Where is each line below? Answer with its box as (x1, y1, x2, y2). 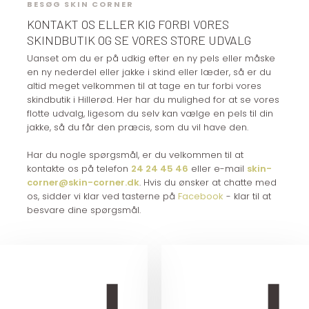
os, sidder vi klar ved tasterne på (26, 190, 178, 203)
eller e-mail (188, 162, 247, 176)
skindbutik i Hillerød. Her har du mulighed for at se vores (26, 93, 279, 107)
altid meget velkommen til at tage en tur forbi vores (26, 79, 261, 93)
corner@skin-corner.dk (26, 176, 139, 190)
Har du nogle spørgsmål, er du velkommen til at (26, 148, 243, 162)
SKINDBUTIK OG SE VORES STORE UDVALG (26, 32, 251, 48)
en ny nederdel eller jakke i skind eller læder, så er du (26, 66, 271, 79)
